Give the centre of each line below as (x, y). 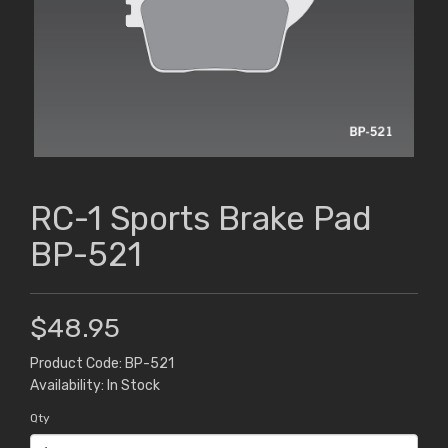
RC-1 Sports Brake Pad (201, 219)
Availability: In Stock (95, 386)
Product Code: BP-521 (102, 364)
